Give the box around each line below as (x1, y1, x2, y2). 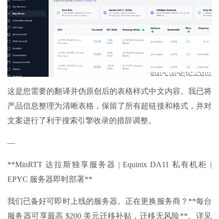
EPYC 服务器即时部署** (7, 175, 92, 183)
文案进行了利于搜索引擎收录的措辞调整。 (7, 116, 156, 125)
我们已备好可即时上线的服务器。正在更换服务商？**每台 (7, 197, 212, 205)
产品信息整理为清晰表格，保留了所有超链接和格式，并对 (7, 101, 212, 110)
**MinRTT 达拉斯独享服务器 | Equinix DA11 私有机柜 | (7, 160, 212, 169)
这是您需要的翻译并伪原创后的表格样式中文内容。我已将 (7, 87, 212, 95)
